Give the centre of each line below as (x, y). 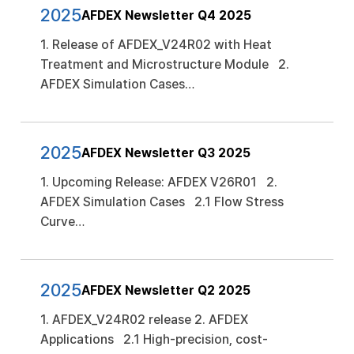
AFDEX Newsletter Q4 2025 (166, 15)
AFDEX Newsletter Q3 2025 (166, 153)
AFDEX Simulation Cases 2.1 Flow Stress (162, 202)
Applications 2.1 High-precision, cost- (154, 339)
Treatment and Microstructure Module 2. (165, 64)
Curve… (62, 222)
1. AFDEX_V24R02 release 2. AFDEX (144, 320)
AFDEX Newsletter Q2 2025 (166, 290)
